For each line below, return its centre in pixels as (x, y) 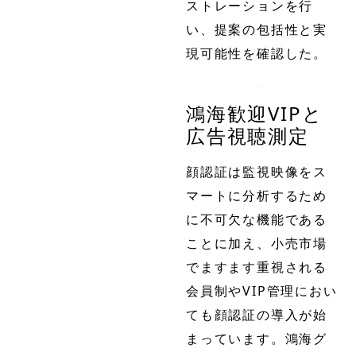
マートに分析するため (257, 195)
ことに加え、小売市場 (257, 243)
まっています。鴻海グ (257, 338)
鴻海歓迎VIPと (255, 113)
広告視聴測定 (248, 135)
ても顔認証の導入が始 (257, 314)
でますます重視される (257, 267)
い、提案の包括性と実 (257, 30)
